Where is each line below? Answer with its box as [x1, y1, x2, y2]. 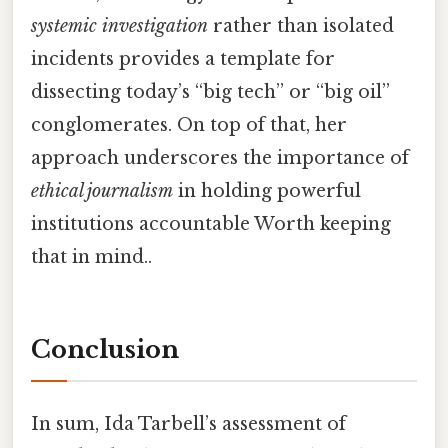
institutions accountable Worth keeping [31, 212, 391, 235]
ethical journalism [31, 179, 173, 202]
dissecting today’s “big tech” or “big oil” [31, 80, 390, 103]
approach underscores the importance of [31, 146, 409, 169]
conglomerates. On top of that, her [31, 113, 347, 136]
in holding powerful [173, 179, 361, 202]
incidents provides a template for [31, 47, 335, 70]
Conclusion [31, 334, 179, 364]
